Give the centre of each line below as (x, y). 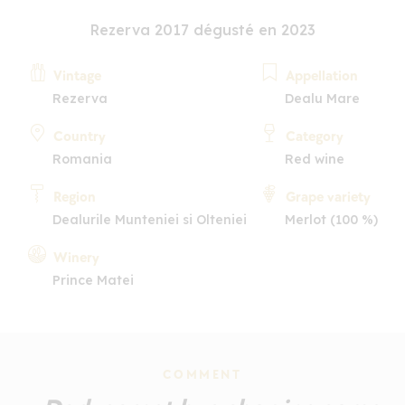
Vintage (77, 76)
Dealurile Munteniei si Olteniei (149, 219)
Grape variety (328, 197)
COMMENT (202, 374)
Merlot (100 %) (331, 219)
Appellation (321, 76)
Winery (76, 258)
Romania (82, 159)
